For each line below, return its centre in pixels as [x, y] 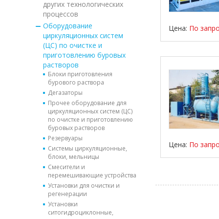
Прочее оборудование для [87, 103]
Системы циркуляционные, [88, 148]
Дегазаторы [65, 92]
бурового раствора [76, 82]
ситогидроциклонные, [81, 212]
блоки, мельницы [74, 156]
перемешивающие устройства [92, 175]
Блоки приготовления [80, 74]
